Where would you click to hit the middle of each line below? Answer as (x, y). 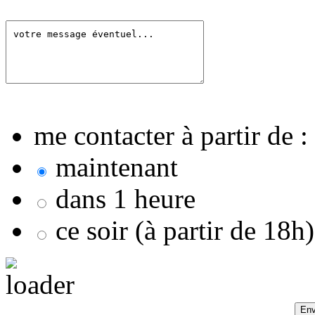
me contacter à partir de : (171, 136)
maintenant (117, 167)
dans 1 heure (126, 199)
